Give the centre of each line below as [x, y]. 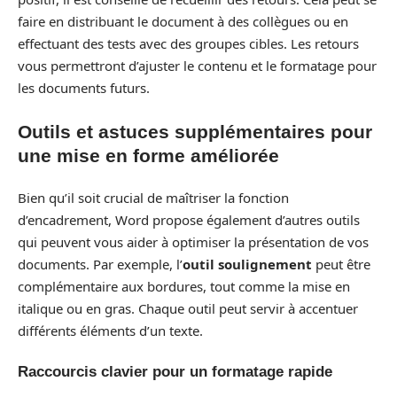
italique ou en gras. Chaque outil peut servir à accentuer [188, 308]
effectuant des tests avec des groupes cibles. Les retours [188, 43]
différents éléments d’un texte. [110, 331]
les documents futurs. [84, 88]
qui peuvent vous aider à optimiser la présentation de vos [193, 242]
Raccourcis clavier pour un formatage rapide [175, 371]
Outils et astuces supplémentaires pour [195, 131]
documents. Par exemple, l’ [100, 264]
